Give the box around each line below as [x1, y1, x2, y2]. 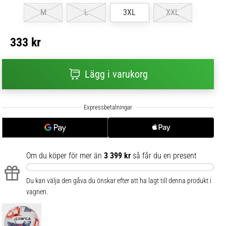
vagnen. [26, 188, 48, 196]
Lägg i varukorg [84, 68, 148, 81]
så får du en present [131, 151, 197, 161]
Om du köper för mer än [26, 151, 104, 161]
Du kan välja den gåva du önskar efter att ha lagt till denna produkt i [26, 177, 211, 185]
